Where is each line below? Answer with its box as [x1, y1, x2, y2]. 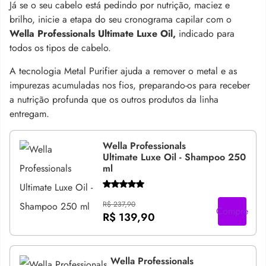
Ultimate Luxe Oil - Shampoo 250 [103, 150, 246, 164]
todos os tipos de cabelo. [9, 40, 111, 55]
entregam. [9, 106, 49, 121]
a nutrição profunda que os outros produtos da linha [9, 92, 218, 106]
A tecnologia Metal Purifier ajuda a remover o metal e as [9, 64, 237, 78]
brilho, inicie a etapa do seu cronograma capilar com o [9, 12, 232, 26]
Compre [216, 204, 248, 218]
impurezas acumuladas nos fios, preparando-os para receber [9, 78, 250, 92]
